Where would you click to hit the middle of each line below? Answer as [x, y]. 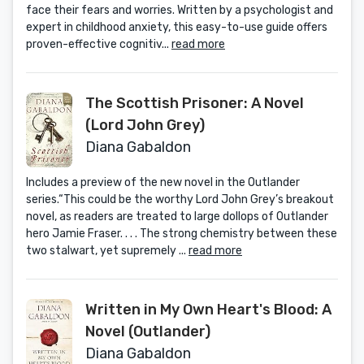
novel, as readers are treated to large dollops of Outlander [177, 217]
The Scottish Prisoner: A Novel [195, 103]
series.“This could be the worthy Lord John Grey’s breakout [180, 199]
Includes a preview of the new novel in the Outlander [163, 182]
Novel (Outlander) [148, 331]
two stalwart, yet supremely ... [107, 251]
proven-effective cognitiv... [99, 44]
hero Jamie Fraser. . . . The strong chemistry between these [182, 234]
